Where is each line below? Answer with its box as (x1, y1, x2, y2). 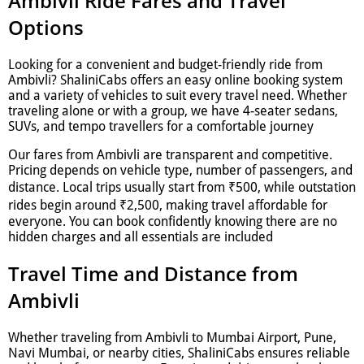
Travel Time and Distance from (8, 260, 298, 288)
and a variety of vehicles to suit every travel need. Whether (8, 87, 347, 103)
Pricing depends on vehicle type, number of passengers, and (8, 162, 353, 178)
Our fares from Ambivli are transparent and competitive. (8, 146, 332, 162)
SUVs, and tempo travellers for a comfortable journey (8, 118, 314, 134)
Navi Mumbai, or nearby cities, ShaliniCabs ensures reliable (8, 345, 350, 362)
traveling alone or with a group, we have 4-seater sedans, (8, 102, 338, 119)
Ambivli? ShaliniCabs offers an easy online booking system (8, 71, 343, 88)
